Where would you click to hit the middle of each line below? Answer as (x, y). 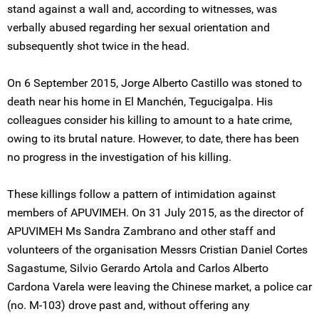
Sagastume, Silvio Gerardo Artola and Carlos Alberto (138, 268)
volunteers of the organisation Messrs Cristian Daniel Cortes (157, 250)
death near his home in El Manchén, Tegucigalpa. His (140, 101)
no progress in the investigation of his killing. (119, 157)
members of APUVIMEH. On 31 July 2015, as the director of (156, 213)
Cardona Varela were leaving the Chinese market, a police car (159, 287)
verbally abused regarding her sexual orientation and (138, 27)
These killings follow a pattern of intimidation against (141, 194)
